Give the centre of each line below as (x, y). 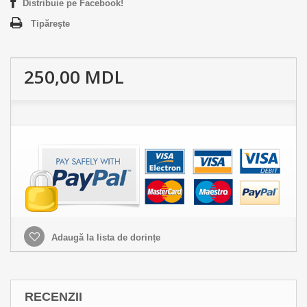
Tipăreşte (50, 23)
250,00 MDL (74, 76)
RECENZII (53, 297)
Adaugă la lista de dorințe (105, 237)
